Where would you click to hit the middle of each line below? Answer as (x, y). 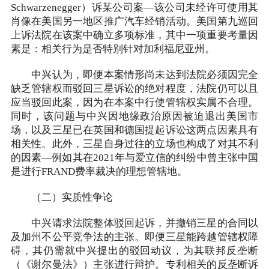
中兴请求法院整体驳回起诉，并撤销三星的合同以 (134, 224)
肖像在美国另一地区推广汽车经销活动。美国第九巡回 (134, 22)
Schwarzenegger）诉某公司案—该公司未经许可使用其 (134, 8)
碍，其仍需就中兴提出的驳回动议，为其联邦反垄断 (134, 251)
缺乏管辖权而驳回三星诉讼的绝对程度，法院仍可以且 (134, 89)
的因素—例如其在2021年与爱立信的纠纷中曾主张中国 (134, 158)
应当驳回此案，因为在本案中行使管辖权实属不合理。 (134, 103)
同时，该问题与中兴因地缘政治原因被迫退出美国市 (134, 117)
